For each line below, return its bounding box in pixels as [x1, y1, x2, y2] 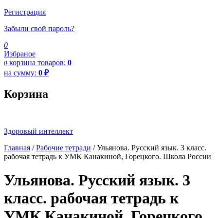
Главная [4, 143, 30, 152]
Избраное [4, 49, 36, 58]
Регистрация [4, 7, 46, 16]
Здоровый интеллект [4, 127, 73, 135]
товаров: [37, 58, 68, 67]
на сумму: [4, 68, 38, 77]
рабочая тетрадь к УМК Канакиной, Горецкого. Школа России [4, 152, 211, 161]
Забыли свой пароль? [4, 24, 74, 33]
